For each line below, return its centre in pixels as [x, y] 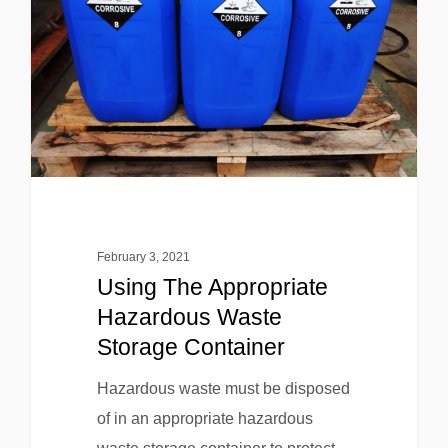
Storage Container [190, 347]
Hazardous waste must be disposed [223, 389]
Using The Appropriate [212, 287]
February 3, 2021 [143, 257]
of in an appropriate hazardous [204, 419]
